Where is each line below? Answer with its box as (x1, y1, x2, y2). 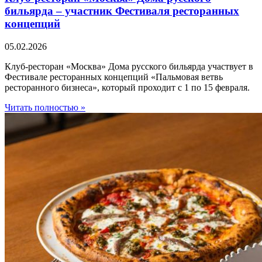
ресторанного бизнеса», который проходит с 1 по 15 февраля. (5, 82, 250, 92)
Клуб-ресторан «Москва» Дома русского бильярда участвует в (5, 61, 253, 71)
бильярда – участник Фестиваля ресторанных (5, 4, 239, 17)
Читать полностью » (5, 102, 85, 112)
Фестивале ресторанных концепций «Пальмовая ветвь (5, 71, 223, 82)
